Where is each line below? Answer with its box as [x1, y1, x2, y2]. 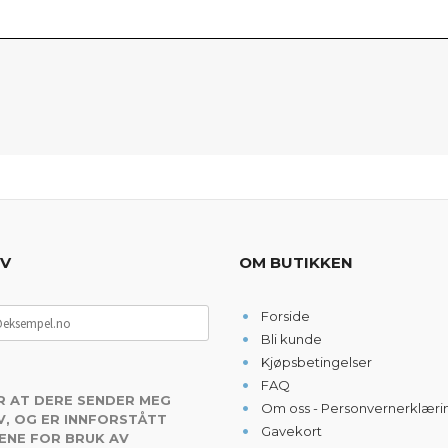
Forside [260, 308, 310, 324]
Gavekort [260, 423, 322, 439]
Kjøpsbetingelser [260, 354, 372, 370]
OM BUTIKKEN [239, 253, 353, 272]
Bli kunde [260, 331, 322, 347]
